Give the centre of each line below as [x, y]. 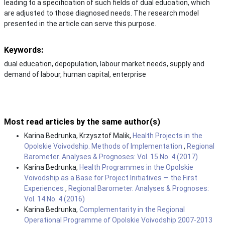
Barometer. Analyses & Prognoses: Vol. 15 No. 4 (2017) [111, 156]
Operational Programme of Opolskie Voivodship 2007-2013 [118, 220]
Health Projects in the [167, 135]
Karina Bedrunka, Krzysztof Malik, [78, 135]
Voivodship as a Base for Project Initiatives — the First [111, 178]
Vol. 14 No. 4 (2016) [54, 199]
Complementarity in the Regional [132, 209]
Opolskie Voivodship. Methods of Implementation [104, 146]
